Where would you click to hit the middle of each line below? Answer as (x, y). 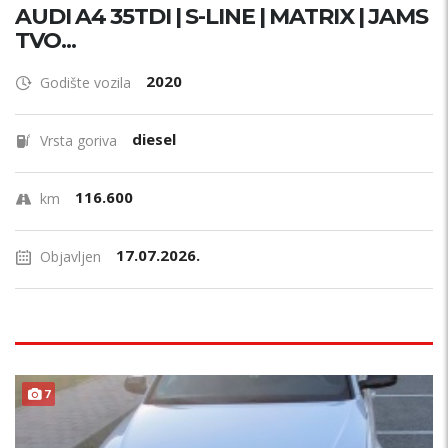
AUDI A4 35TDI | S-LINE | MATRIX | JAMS (221, 16)
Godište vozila (85, 82)
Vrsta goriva (78, 140)
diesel (154, 139)
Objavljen (70, 256)
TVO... (45, 40)
